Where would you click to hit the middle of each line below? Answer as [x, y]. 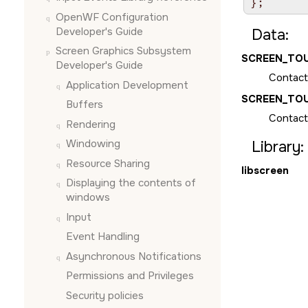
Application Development [127, 85]
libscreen [265, 170]
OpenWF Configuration [112, 17]
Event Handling [103, 236]
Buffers [85, 104]
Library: [278, 147]
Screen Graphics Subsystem [123, 51]
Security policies [105, 295]
